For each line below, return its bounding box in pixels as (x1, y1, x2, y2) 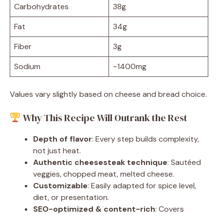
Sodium (14, 61, 40, 72)
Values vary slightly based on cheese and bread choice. (10, 89, 207, 99)
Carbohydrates (14, 1, 69, 12)
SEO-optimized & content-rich (33, 203, 155, 214)
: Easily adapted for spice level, (88, 180, 196, 191)
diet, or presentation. (33, 192, 109, 202)
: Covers (155, 203, 184, 214)
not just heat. (33, 145, 81, 156)
